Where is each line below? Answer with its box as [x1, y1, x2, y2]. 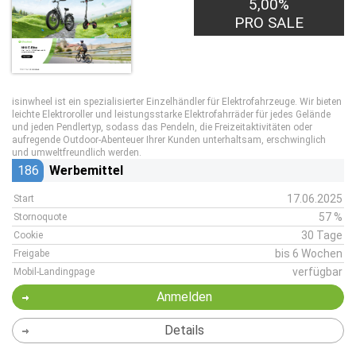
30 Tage [301, 229, 342, 242]
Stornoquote [14, 211, 67, 222]
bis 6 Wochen [275, 247, 342, 260]
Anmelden [156, 289, 212, 304]
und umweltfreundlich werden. [12, 147, 141, 158]
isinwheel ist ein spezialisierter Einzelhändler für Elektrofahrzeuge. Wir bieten [12, 96, 342, 107]
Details [164, 323, 204, 338]
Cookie [14, 230, 43, 241]
